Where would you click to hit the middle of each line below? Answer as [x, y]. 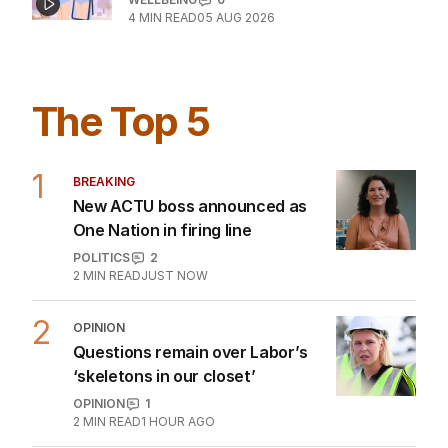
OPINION [98, 389]
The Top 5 [121, 183]
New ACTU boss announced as [190, 267]
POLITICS [101, 319]
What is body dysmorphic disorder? [263, 33]
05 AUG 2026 [236, 79]
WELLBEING [162, 61]
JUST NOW [174, 337]
